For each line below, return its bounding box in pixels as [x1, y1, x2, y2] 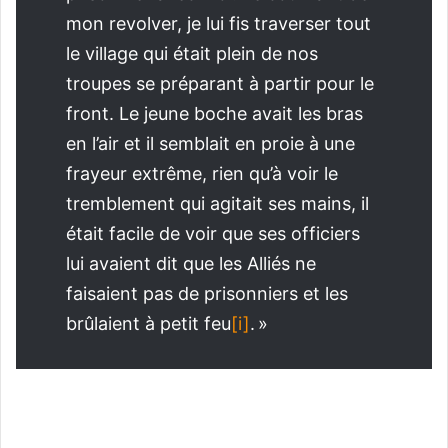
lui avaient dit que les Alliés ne [66, 253, 316, 275]
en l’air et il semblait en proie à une [66, 133, 355, 155]
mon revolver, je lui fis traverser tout [66, 13, 371, 35]
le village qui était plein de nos [66, 43, 318, 65]
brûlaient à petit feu [66, 313, 231, 335]
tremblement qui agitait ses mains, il [66, 193, 369, 215]
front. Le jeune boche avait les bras [66, 103, 363, 125]
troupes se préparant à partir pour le [66, 73, 374, 95]
